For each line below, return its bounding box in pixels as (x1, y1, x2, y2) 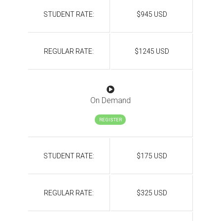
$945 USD (136, 10, 167, 18)
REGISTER (99, 117, 122, 122)
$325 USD (136, 189, 167, 197)
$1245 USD (134, 47, 169, 55)
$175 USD (136, 152, 167, 160)
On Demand (90, 96, 131, 105)
